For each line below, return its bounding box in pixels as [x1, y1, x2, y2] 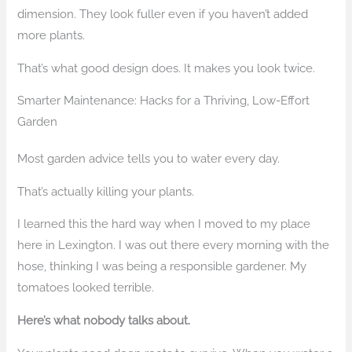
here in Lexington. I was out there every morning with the [17, 238, 330, 252]
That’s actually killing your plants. [17, 184, 195, 198]
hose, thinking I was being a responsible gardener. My [17, 259, 307, 273]
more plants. [17, 28, 86, 42]
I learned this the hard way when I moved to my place [17, 217, 311, 231]
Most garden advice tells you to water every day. [17, 152, 280, 166]
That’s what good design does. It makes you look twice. [17, 60, 316, 75]
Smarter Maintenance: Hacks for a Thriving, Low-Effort [17, 93, 310, 108]
